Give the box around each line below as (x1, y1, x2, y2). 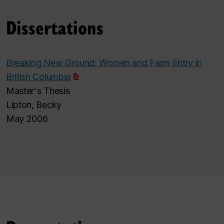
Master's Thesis (6, 85, 70, 96)
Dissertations (6, 14, 103, 40)
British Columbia (6, 71, 70, 82)
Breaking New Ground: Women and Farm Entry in (6, 57, 202, 68)
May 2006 (6, 113, 48, 124)
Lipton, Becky (6, 99, 61, 110)
